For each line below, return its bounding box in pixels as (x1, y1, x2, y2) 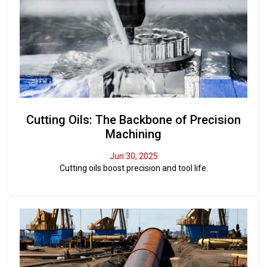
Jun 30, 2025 (109, 151, 158, 161)
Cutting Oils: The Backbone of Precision (26, 112, 241, 127)
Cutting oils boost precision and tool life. (59, 163, 208, 173)
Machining (105, 126, 162, 141)
